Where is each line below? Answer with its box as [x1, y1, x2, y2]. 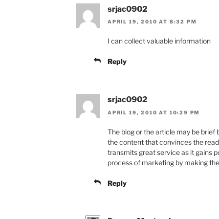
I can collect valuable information [108, 37, 211, 45]
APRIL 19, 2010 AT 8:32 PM [108, 19, 197, 25]
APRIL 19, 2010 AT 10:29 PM [108, 109, 200, 115]
